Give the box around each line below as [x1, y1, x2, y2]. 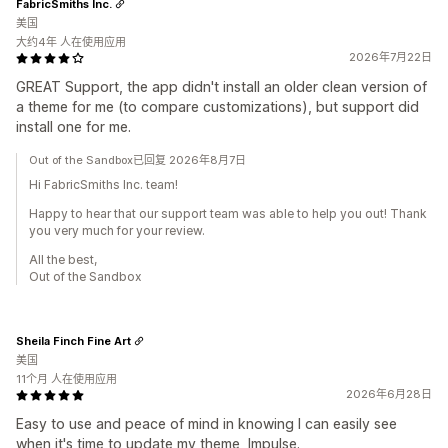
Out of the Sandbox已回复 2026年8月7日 [29, 153, 246, 167]
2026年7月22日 [349, 50, 432, 64]
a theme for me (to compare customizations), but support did [16, 98, 419, 115]
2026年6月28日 [346, 387, 432, 401]
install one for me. [16, 118, 131, 135]
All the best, [29, 252, 97, 267]
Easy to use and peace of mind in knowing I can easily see [16, 415, 397, 432]
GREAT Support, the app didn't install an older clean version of [16, 78, 427, 95]
